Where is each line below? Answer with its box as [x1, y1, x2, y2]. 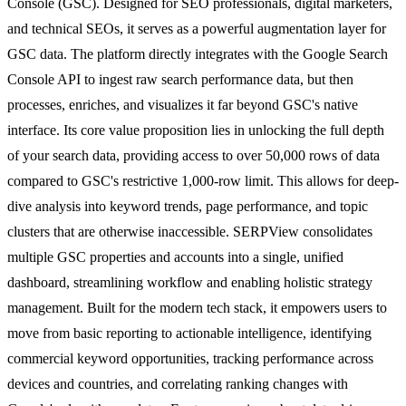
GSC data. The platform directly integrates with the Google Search [7, 45, 388, 62]
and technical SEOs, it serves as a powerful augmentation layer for [7, 20, 386, 36]
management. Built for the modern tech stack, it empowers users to [7, 299, 387, 315]
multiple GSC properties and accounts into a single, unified [7, 248, 343, 265]
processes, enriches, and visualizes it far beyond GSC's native [7, 96, 358, 112]
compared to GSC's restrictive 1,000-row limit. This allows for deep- [7, 172, 399, 188]
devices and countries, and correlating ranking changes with [7, 375, 348, 391]
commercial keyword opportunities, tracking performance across [7, 350, 373, 366]
